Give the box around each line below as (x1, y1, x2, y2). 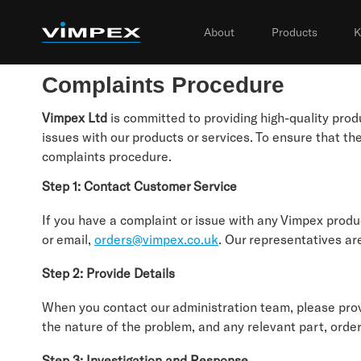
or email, (42, 231, 94, 247)
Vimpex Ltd (42, 110, 107, 125)
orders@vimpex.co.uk (94, 231, 218, 247)
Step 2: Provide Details (42, 265, 175, 280)
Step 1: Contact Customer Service (42, 178, 237, 193)
